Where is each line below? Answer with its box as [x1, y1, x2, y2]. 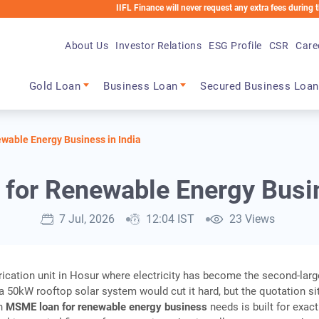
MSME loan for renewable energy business [6, 300, 208, 314]
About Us [65, 39, 109, 51]
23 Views [229, 212, 275, 226]
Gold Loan [28, 80, 81, 93]
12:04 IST [146, 212, 194, 226]
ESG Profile [209, 39, 262, 51]
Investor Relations [115, 39, 202, 51]
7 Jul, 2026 [59, 212, 115, 226]
